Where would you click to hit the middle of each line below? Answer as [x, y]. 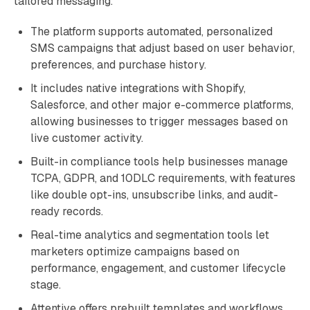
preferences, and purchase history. [118, 65]
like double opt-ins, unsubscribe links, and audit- [154, 195]
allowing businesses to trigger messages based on [159, 121]
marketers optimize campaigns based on [135, 252]
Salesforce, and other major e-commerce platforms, [162, 105]
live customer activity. [87, 138]
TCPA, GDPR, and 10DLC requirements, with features [163, 178]
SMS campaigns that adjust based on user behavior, [163, 48]
